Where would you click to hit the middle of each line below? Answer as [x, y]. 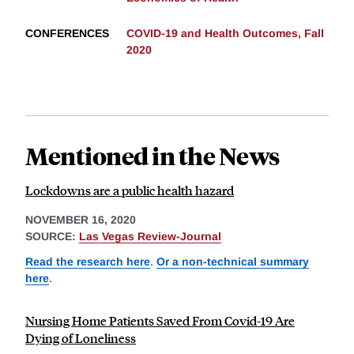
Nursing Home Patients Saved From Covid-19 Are [160, 320]
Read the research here [88, 261]
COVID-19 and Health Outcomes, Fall [225, 33]
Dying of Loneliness [81, 337]
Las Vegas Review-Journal [150, 236]
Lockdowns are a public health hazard [130, 190]
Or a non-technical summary [233, 261]
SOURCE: [52, 236]
